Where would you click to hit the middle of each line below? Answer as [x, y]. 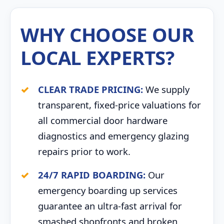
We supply [166, 89]
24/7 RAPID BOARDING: [92, 175]
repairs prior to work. [84, 151]
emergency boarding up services [108, 190]
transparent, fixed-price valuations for [119, 105]
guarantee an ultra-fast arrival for [110, 206]
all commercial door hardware [103, 120]
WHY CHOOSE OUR [107, 34]
